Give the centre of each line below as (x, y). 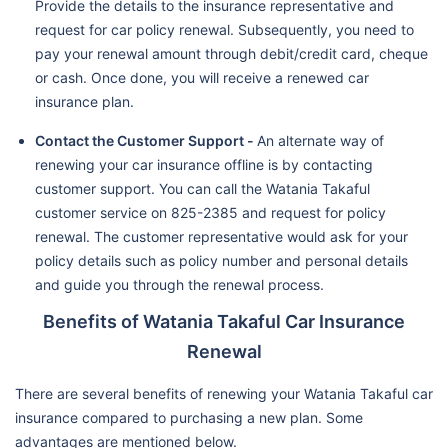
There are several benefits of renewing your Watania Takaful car (224, 393)
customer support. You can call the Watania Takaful (202, 188)
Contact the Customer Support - (146, 140)
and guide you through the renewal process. (179, 284)
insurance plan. (84, 101)
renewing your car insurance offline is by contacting (204, 164)
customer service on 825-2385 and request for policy (210, 212)
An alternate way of (320, 140)
